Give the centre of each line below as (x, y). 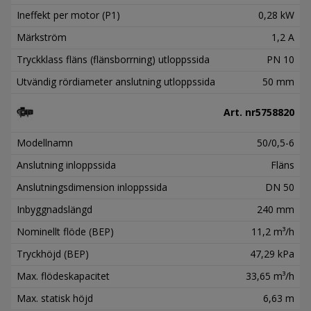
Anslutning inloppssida (66, 165)
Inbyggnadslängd (54, 209)
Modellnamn (45, 142)
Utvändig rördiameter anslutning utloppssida (116, 81)
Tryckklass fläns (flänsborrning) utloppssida (113, 59)
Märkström (42, 37)
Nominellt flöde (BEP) (65, 231)
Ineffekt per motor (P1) (68, 15)
